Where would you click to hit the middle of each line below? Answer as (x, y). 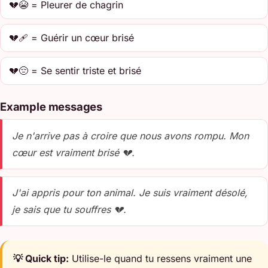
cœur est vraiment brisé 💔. (73, 152)
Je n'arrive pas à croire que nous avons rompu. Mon (130, 135)
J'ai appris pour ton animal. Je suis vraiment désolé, (130, 193)
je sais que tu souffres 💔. (69, 210)
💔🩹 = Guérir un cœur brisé (72, 38)
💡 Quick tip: (41, 259)
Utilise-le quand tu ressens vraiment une (161, 259)
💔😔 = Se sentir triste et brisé (75, 71)
